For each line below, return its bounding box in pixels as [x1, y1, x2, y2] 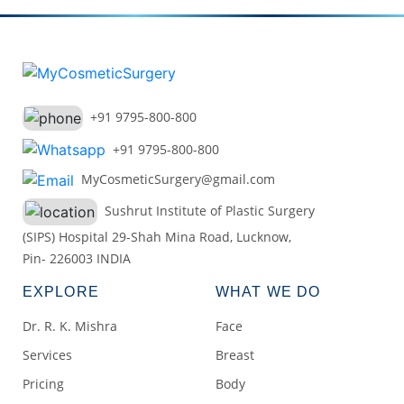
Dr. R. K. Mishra [23, 317, 117, 335]
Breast [216, 346, 254, 364]
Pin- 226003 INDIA [23, 250, 131, 268]
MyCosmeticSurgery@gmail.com [74, 170, 275, 188]
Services [23, 346, 72, 364]
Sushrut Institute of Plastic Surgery [97, 202, 315, 220]
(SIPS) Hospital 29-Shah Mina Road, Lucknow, [23, 228, 291, 246]
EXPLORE [23, 284, 99, 300]
